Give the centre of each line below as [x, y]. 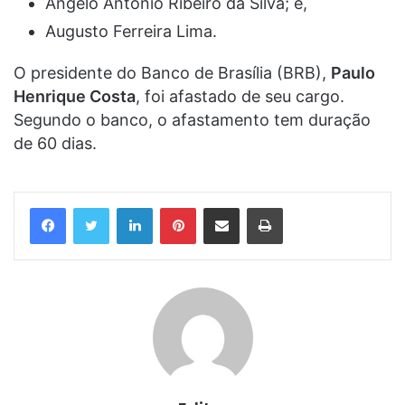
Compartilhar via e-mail [250, 207]
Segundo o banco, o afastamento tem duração [192, 119]
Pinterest [221, 207]
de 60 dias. [55, 143]
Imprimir [304, 207]
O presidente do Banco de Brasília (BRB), [172, 72]
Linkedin [175, 207]
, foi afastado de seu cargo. [240, 96]
